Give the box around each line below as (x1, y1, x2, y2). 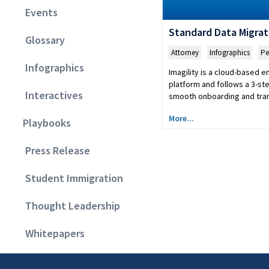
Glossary (18, 33, 65, 47)
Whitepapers (18, 226, 85, 241)
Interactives (18, 88, 83, 103)
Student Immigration (18, 171, 123, 186)
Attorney (171, 47, 199, 58)
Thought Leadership (18, 199, 120, 213)
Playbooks (18, 116, 71, 130)
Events (18, 5, 58, 20)
